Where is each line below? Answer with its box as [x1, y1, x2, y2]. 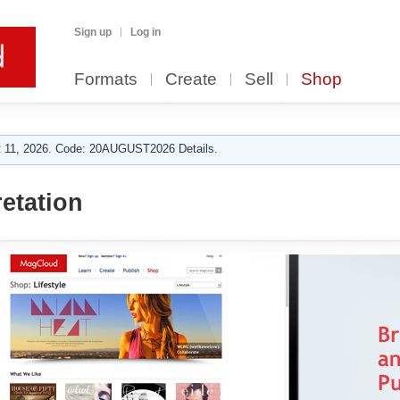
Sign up [74, 26, 112, 38]
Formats [74, 70, 137, 88]
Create [165, 70, 217, 88]
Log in [130, 26, 161, 38]
